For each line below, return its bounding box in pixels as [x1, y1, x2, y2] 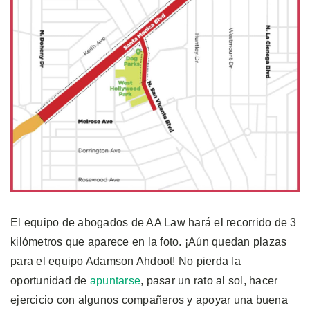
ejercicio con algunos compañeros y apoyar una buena [10, 293, 288, 306]
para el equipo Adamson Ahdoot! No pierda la [10, 255, 241, 267]
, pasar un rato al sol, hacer [140, 274, 278, 286]
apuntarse [89, 274, 140, 286]
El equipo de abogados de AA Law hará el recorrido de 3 [10, 216, 297, 228]
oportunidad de [10, 274, 90, 286]
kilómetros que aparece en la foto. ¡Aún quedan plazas [10, 235, 287, 248]
